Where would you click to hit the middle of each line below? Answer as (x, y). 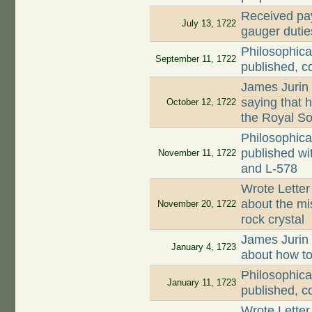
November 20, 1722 (196, 204)
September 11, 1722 (195, 59)
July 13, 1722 (209, 24)
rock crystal (273, 220)
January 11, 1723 (201, 283)
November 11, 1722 (197, 153)
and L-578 (270, 169)
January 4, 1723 (203, 247)
